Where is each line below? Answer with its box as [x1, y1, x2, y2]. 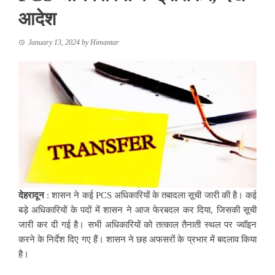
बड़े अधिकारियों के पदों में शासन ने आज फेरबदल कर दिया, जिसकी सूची [18, 204, 257, 215]
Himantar [90, 37, 119, 47]
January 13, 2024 [28, 37, 80, 47]
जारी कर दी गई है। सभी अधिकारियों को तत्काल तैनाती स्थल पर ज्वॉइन [18, 219, 257, 230]
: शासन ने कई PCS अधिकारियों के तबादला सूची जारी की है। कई [44, 190, 257, 200]
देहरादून [18, 190, 44, 200]
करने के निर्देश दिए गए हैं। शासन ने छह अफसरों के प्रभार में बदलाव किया [18, 234, 257, 244]
